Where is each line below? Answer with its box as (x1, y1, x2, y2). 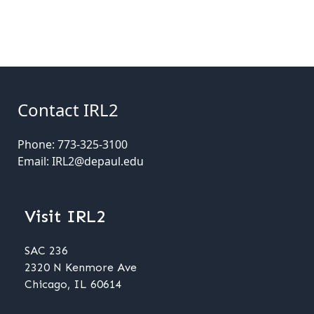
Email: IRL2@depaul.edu (18, 153, 144, 169)
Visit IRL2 (25, 206, 105, 226)
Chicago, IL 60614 (25, 278, 122, 291)
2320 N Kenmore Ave (25, 261, 137, 274)
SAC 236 (25, 244, 68, 257)
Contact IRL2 (18, 98, 119, 121)
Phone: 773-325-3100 (18, 137, 128, 152)
